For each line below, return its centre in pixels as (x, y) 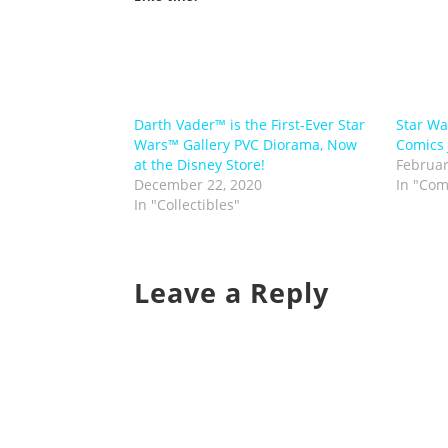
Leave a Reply (232, 292)
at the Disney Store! (200, 164)
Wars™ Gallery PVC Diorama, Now (246, 144)
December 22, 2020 (198, 184)
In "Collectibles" (187, 204)
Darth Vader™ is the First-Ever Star (250, 124)
